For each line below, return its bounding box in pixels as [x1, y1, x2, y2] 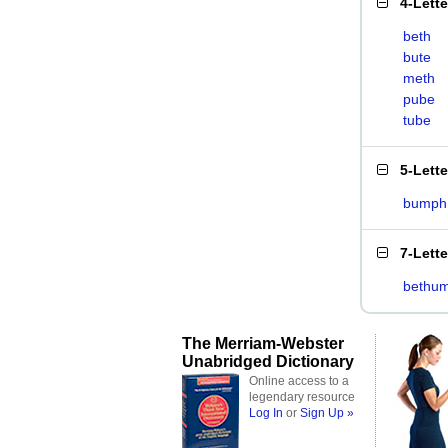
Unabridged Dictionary [182, 352, 354, 370]
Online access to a [249, 374, 349, 388]
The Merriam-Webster [182, 334, 344, 352]
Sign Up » [300, 406, 354, 420]
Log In [249, 406, 283, 420]
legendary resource [249, 390, 355, 404]
